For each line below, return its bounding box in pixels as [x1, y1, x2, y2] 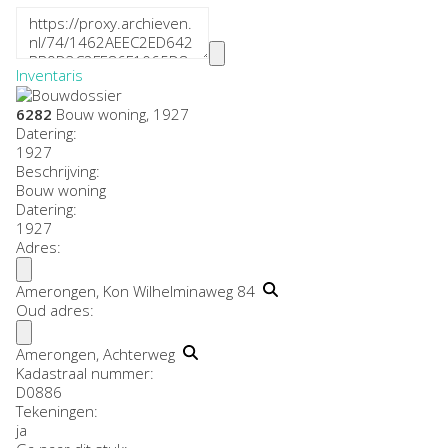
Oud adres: [16, 300, 94, 321]
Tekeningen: [16, 401, 98, 422]
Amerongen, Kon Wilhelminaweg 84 [16, 281, 263, 302]
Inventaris [16, 64, 83, 85]
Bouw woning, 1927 [52, 104, 189, 125]
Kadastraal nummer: [16, 363, 154, 384]
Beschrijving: [16, 161, 100, 182]
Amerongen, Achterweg [16, 344, 183, 365]
